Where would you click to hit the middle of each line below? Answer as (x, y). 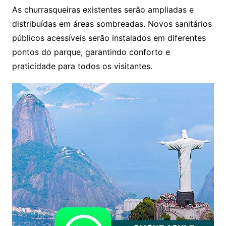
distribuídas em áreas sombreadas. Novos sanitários (112, 23)
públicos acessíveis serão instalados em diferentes (109, 38)
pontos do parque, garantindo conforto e (91, 52)
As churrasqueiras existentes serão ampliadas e (103, 9)
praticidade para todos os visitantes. (82, 66)
